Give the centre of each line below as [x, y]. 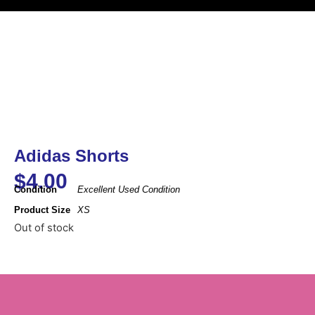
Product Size [42, 210]
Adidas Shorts [71, 155]
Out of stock [44, 228]
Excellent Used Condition [129, 190]
